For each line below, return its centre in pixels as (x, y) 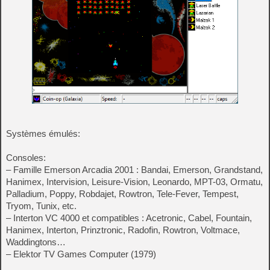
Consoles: (26, 157)
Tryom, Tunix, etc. (41, 206)
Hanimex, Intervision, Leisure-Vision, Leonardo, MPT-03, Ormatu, (134, 181)
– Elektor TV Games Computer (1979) (81, 254)
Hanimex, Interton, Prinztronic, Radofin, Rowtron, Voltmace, (123, 230)
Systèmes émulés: (43, 133)
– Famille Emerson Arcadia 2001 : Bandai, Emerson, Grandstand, (134, 169)
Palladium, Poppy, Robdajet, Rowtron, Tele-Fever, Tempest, (122, 193)
